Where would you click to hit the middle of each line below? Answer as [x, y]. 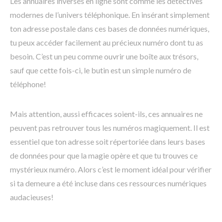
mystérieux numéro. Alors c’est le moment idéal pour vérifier [111, 169]
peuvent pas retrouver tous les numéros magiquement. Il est [110, 128]
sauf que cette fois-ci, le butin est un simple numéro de [101, 70]
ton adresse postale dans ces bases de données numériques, [110, 29]
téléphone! [28, 84]
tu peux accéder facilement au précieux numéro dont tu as [107, 43]
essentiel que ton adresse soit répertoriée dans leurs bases [108, 142]
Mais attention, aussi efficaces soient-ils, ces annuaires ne [106, 114]
